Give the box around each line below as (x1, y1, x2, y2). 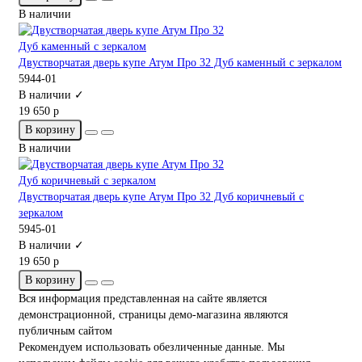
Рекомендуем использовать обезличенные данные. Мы (19, 340, 284, 353)
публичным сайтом (19, 324, 112, 337)
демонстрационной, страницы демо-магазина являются (19, 308, 288, 321)
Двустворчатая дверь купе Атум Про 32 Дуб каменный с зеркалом (19, 56, 342, 69)
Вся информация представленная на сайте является (19, 292, 267, 305)
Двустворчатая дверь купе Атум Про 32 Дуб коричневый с (19, 190, 304, 203)
